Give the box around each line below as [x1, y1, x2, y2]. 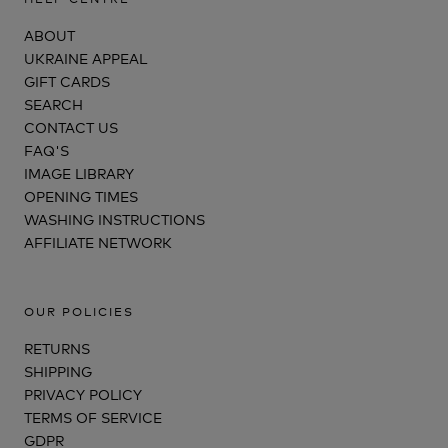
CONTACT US [24, 116, 118, 136]
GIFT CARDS [24, 70, 110, 90]
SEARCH [24, 93, 83, 113]
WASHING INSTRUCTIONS [24, 208, 205, 228]
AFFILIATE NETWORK [24, 231, 172, 251]
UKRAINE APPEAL [24, 47, 147, 67]
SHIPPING [24, 360, 92, 380]
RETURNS [24, 337, 90, 357]
